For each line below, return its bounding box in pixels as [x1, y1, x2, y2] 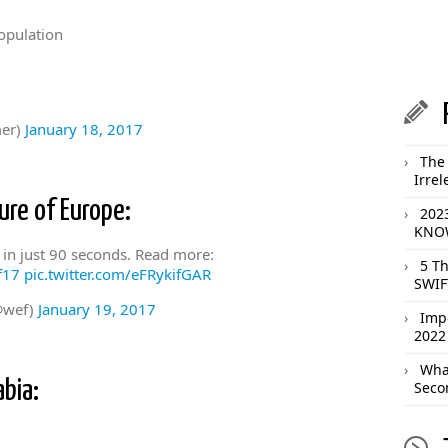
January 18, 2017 [25, 119, 143, 139]
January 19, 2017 [38, 299, 156, 319]
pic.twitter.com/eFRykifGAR [24, 264, 211, 284]
